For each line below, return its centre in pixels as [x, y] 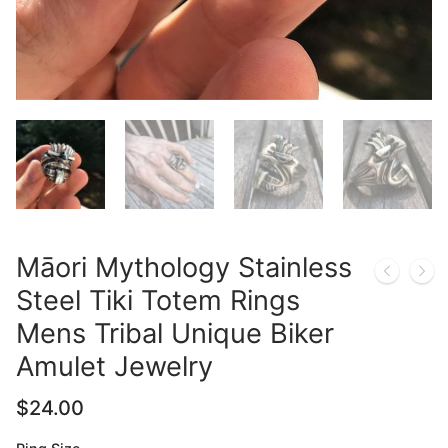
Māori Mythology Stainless [184, 267]
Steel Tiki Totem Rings [158, 300]
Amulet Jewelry [114, 366]
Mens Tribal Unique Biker [175, 333]
